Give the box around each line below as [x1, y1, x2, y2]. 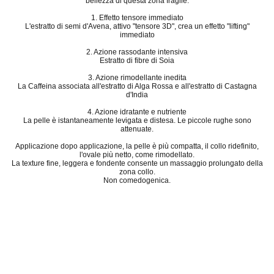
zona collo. [119, 168, 155, 177]
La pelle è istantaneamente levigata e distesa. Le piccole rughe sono [23, 116, 251, 125]
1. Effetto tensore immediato [91, 13, 183, 23]
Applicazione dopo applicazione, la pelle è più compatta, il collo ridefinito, [15, 142, 259, 151]
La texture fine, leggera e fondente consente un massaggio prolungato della [11, 159, 263, 168]
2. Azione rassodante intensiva [86, 48, 188, 57]
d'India [126, 91, 148, 100]
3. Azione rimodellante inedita [87, 73, 187, 83]
